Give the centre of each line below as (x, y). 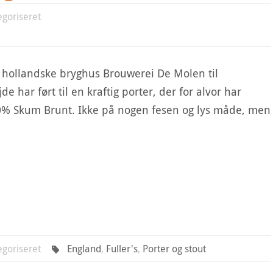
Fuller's (122, 249)
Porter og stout (174, 249)
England (84, 249)
